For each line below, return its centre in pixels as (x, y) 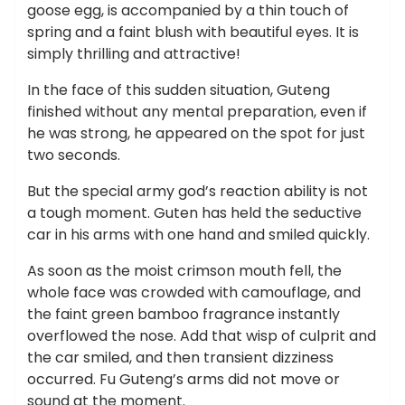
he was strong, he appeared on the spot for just (196, 133)
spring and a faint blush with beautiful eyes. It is (193, 32)
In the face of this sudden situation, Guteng (179, 90)
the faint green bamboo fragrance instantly (184, 314)
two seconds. (74, 155)
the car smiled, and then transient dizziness (180, 358)
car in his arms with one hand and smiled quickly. (198, 235)
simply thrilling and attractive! (134, 54)
